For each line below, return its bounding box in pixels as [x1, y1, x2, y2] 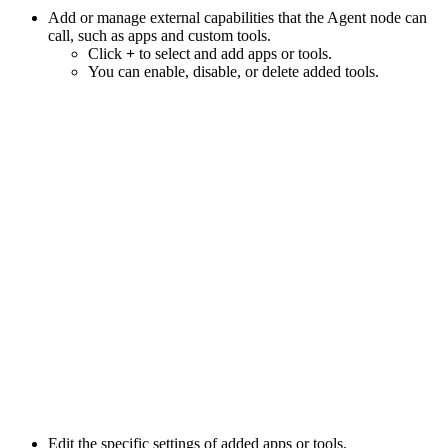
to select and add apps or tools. [135, 45, 332, 63]
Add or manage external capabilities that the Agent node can [48, 9, 427, 27]
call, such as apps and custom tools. [48, 27, 271, 45]
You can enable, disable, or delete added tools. [88, 63, 379, 81]
